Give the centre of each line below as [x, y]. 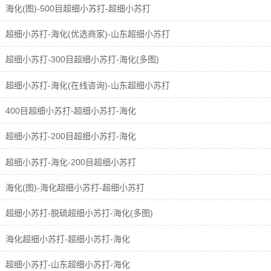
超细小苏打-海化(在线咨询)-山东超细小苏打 [87, 85]
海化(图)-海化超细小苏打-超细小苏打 [74, 187]
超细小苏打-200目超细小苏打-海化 [70, 136]
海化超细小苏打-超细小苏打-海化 [67, 239]
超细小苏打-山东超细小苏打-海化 [67, 264]
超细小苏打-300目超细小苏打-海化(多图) [81, 60]
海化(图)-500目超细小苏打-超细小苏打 [77, 8]
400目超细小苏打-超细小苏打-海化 [70, 111]
